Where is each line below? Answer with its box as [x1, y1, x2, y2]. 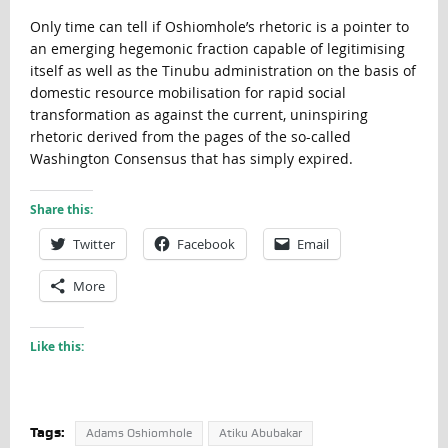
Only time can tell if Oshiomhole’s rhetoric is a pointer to [29, 16, 409, 36]
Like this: [29, 337, 84, 355]
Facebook [176, 234, 235, 253]
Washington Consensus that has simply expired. [29, 148, 353, 168]
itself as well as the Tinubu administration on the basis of [29, 60, 416, 80]
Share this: [29, 200, 93, 218]
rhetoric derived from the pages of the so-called [29, 126, 351, 146]
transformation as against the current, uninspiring [29, 104, 368, 124]
